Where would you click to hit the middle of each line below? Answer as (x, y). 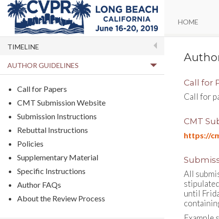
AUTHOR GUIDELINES (43, 65)
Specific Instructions (51, 171)
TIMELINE (23, 47)
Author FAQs (39, 185)
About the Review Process (61, 198)
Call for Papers (42, 89)
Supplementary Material (58, 157)
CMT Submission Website (61, 102)
